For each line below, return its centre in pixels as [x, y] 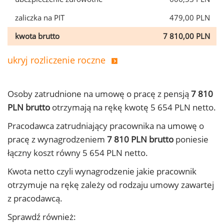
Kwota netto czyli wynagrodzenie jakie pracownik [102, 171]
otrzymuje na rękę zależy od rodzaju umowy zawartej [111, 185]
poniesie [191, 139]
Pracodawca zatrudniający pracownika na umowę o [106, 126]
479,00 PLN [190, 17]
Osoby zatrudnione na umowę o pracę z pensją [99, 94]
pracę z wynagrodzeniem [57, 139]
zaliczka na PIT [40, 17]
